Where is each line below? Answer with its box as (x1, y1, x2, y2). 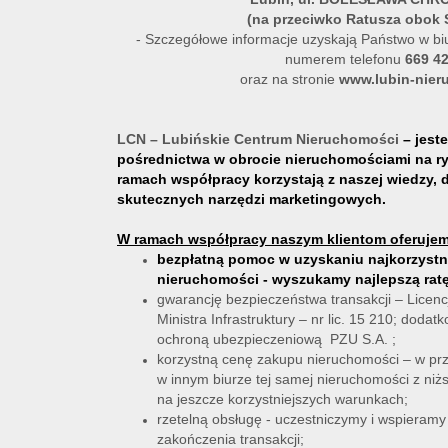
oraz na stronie (240, 71, 339, 87)
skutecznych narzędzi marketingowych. (117, 191, 386, 207)
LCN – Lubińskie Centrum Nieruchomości (117, 131, 399, 147)
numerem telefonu (285, 51, 405, 67)
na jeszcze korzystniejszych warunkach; (157, 391, 408, 407)
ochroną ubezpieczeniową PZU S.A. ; (157, 331, 396, 347)
